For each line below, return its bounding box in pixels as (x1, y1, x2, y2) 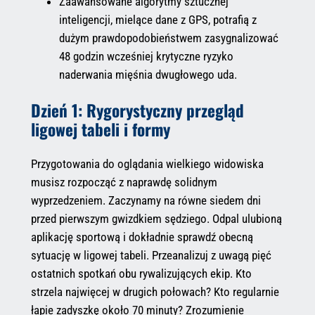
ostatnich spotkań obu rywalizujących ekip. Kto (30, 266, 252, 281)
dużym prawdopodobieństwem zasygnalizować (58, 31, 278, 46)
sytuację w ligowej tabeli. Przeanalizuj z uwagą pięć (30, 247, 271, 262)
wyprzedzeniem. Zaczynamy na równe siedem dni (30, 193, 261, 207)
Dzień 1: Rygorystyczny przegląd (30, 97, 244, 122)
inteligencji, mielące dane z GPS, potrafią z (58, 13, 257, 27)
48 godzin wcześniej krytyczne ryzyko (58, 49, 233, 64)
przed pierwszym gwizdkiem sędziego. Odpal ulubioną (30, 211, 282, 226)
